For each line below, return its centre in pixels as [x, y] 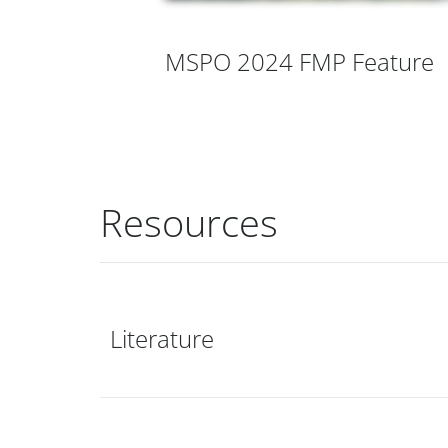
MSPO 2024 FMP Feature [299, 62]
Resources [189, 222]
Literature [162, 338]
